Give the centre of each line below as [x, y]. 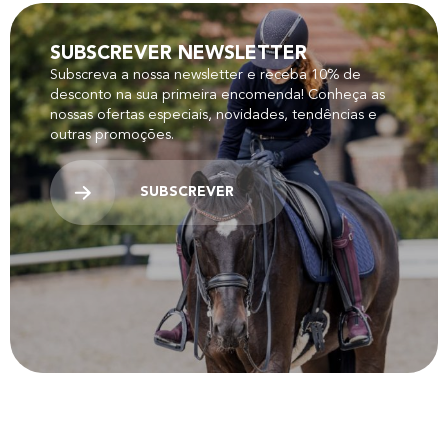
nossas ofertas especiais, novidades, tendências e [213, 115]
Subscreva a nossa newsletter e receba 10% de [205, 75]
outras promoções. [112, 135]
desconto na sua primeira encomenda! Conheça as [217, 95]
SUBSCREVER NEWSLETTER [178, 53]
